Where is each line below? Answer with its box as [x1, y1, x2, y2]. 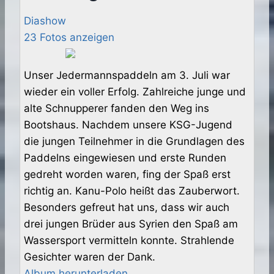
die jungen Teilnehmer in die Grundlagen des [24, 135, 245, 148]
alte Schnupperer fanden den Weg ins [24, 102, 209, 115]
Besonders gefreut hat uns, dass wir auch [24, 201, 229, 214]
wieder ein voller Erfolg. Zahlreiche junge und [24, 86, 246, 98]
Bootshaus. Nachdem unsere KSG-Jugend [24, 119, 232, 131]
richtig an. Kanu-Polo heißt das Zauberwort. [24, 185, 240, 198]
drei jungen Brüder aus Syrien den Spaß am [24, 218, 238, 231]
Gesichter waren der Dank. [24, 251, 155, 264]
